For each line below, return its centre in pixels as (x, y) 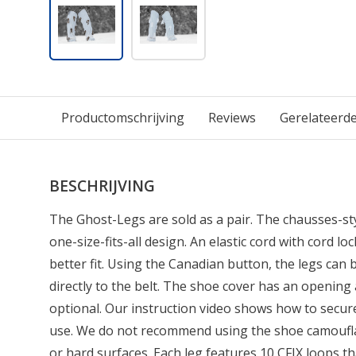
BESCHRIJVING (102, 186)
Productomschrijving (123, 118)
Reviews (232, 118)
